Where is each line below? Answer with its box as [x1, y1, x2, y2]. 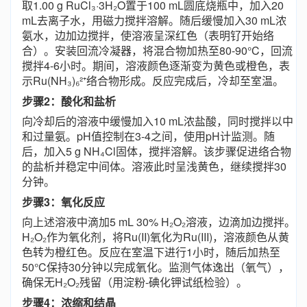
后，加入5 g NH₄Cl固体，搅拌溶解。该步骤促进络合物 [22, 143, 291, 159]
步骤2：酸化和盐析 [22, 93, 116, 109]
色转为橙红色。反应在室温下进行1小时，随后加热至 [22, 244, 280, 260]
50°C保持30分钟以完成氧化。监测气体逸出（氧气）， [22, 259, 289, 275]
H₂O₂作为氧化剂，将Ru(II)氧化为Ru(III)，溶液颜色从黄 [22, 229, 289, 245]
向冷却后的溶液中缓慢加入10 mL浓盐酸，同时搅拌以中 [22, 113, 293, 129]
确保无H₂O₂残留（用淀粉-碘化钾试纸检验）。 [22, 274, 247, 290]
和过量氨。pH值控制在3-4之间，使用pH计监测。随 [22, 128, 275, 144]
